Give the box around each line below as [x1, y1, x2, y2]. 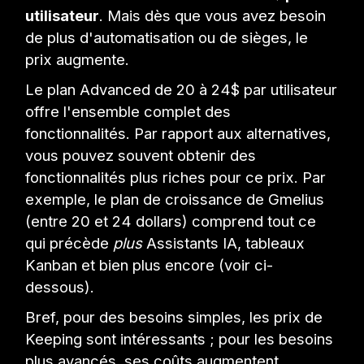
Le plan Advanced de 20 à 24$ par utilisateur [25, 80, 338, 99]
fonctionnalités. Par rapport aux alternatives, [25, 124, 331, 143]
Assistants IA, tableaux [142, 234, 305, 253]
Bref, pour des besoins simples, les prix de [25, 308, 323, 327]
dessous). [25, 278, 95, 297]
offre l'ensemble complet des [25, 102, 232, 121]
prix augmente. [25, 50, 130, 69]
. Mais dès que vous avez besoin [99, 6, 327, 25]
